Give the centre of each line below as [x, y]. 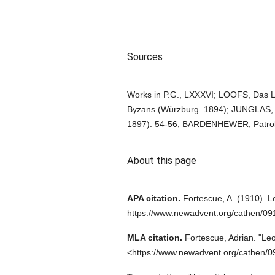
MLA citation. [154, 238]
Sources [145, 57]
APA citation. [153, 198]
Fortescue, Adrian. [220, 238]
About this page [161, 161]
